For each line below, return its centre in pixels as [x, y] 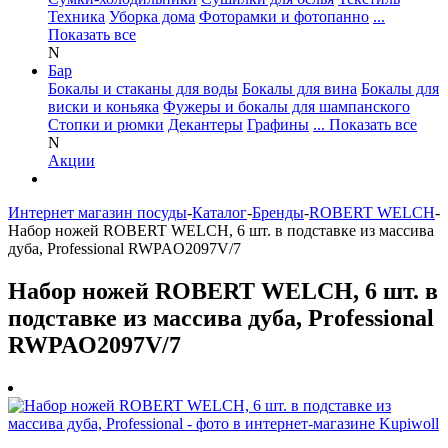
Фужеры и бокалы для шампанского [286, 106]
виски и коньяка [103, 106]
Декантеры [205, 124]
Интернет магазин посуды [97, 212]
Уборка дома [152, 16]
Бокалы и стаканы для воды [143, 88]
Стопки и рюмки [106, 124]
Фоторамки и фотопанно [284, 16]
